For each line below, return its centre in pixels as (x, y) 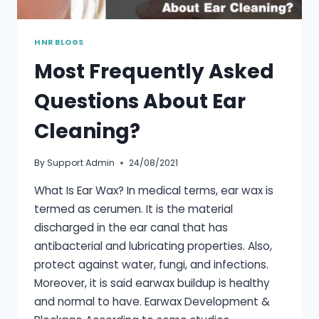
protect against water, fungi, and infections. (151, 264)
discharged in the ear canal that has (131, 227)
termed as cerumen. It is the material (134, 209)
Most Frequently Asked (154, 72)
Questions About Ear (140, 102)
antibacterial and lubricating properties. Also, (153, 246)
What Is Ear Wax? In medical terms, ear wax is (154, 190)
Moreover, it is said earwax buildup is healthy (152, 283)
